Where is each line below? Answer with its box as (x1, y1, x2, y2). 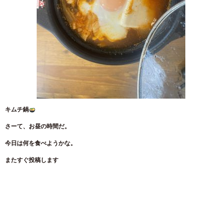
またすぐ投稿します (5, 156, 58, 165)
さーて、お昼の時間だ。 (5, 122, 70, 131)
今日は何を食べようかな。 (5, 139, 76, 148)
